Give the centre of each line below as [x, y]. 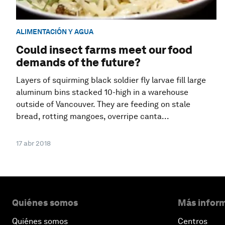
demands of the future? [78, 63]
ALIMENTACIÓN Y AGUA [55, 31]
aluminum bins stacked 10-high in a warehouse [102, 92]
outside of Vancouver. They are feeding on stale [103, 104]
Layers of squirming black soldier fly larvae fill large [111, 80]
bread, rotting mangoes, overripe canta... [93, 117]
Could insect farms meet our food [104, 50]
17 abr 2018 [33, 143]
